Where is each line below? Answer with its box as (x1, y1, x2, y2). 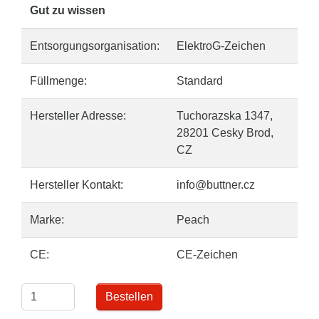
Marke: (30, 214, 64, 226)
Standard (177, 75, 223, 87)
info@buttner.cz (177, 179, 255, 191)
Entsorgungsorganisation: (30, 40, 159, 52)
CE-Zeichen (177, 249, 238, 261)
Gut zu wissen (30, 4, 105, 16)
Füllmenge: (30, 75, 87, 87)
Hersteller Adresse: (30, 110, 126, 122)
